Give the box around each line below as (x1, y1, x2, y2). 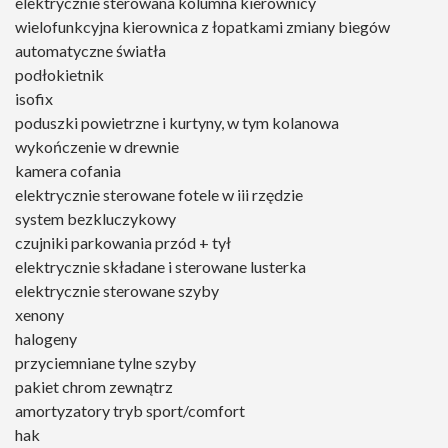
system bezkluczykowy (15, 209, 176, 229)
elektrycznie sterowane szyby (15, 281, 219, 301)
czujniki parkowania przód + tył (15, 233, 231, 253)
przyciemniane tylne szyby (15, 353, 196, 373)
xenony (15, 305, 64, 325)
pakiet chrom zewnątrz (15, 377, 173, 397)
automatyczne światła (15, 41, 166, 61)
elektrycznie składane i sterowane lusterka (15, 257, 306, 277)
